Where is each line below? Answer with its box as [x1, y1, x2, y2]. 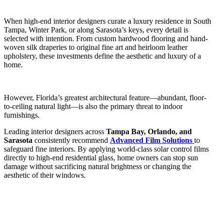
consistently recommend [32, 136, 110, 145]
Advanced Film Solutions [110, 136, 192, 145]
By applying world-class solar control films [77, 145, 209, 154]
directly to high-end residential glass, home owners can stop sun [4, 154, 198, 162]
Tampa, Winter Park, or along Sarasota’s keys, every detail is [4, 26, 188, 34]
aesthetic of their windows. [4, 171, 86, 180]
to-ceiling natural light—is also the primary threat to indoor [4, 102, 183, 111]
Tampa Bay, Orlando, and [106, 127, 192, 136]
